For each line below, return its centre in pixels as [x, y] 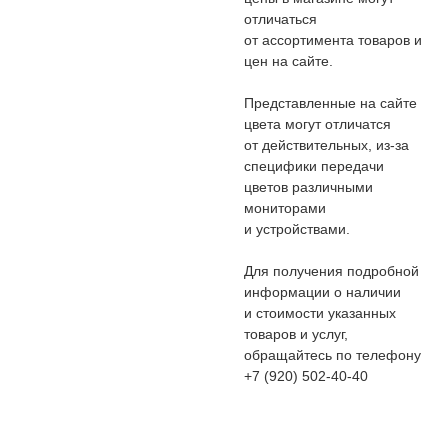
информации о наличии [322, 292]
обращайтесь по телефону [332, 355]
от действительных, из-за [326, 145]
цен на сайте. [288, 61]
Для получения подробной [331, 271]
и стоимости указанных [320, 313]
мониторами [285, 208]
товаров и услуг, [296, 334]
